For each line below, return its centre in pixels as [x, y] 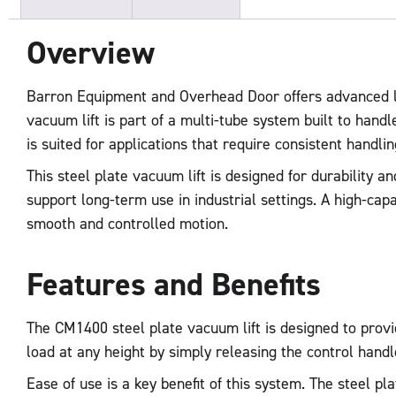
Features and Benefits [174, 284]
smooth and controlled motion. [127, 224]
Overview [91, 52]
